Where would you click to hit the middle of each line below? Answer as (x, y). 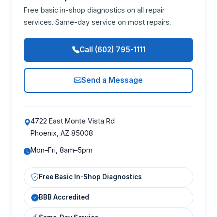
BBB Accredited (64, 197)
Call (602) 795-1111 (112, 49)
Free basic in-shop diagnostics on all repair (94, 10)
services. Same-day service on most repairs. (97, 22)
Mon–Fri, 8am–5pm (62, 150)
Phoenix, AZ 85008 (62, 133)
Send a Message (112, 80)
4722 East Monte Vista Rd (73, 121)
